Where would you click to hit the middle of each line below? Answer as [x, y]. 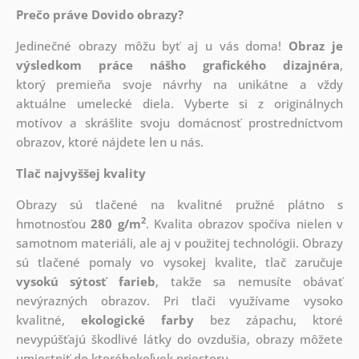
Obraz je [316, 46]
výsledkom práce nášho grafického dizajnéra [178, 65]
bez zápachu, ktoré [269, 320]
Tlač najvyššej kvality [81, 173]
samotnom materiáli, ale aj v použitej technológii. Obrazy [179, 243]
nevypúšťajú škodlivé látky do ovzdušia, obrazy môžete [179, 339]
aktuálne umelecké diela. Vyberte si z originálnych [179, 104]
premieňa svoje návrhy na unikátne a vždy [200, 85]
